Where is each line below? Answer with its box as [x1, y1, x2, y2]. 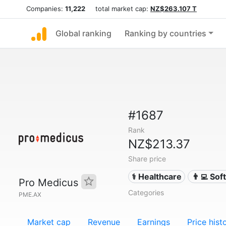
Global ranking [55, 28, 111, 38]
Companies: [26, 5, 65, 13]
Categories [128, 188, 164, 197]
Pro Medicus [19, 177, 81, 189]
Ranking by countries [125, 28, 206, 38]
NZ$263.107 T [150, 5, 197, 13]
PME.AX [19, 191, 41, 198]
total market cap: [85, 5, 150, 13]
